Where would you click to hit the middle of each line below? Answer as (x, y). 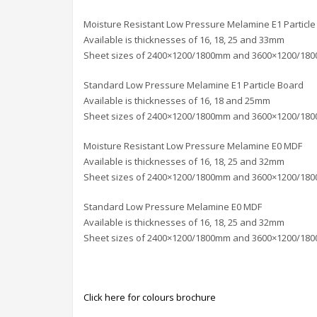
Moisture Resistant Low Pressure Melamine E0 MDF (193, 146)
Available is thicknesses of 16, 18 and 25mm (177, 101)
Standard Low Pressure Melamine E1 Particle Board (194, 85)
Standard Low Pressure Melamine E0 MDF (173, 207)
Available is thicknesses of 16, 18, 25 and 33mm (184, 40)
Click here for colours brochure (150, 298)
